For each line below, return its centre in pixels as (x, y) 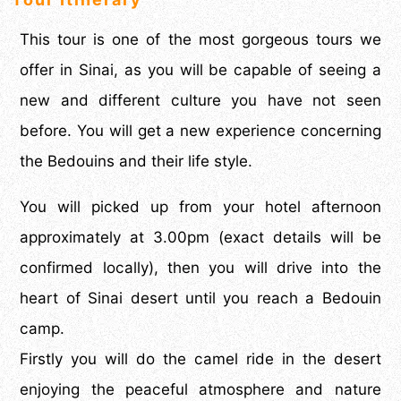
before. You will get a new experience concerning (200, 131)
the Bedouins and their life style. (137, 162)
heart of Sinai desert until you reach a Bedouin (200, 299)
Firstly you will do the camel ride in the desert (200, 359)
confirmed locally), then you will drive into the (200, 268)
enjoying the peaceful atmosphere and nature (200, 390)
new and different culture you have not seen (200, 101)
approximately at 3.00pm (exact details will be (200, 238)
